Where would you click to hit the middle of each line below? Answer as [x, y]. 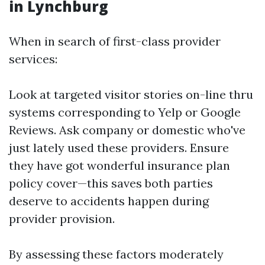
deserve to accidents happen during [109, 201]
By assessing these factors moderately [116, 254]
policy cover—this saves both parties [111, 183]
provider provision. [62, 219]
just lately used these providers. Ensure [119, 148]
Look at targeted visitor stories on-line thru [131, 94]
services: [33, 59]
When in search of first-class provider [115, 41]
